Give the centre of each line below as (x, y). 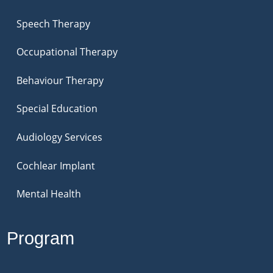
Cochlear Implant (56, 165)
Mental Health (49, 194)
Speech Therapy (54, 23)
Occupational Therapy (67, 52)
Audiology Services (60, 137)
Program (41, 238)
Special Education (57, 109)
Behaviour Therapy (60, 80)
